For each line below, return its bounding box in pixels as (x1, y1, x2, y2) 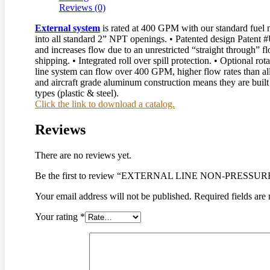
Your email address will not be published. (35, 191, 192, 202)
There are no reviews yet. (35, 150, 131, 161)
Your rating (35, 212, 80, 222)
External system (35, 23, 100, 34)
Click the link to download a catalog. (35, 99, 175, 110)
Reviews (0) (59, 2, 105, 13)
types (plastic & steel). (35, 88, 119, 99)
